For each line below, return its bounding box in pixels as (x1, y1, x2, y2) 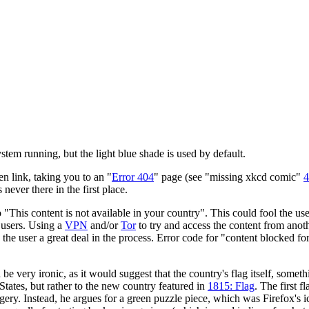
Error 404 (112, 170, 154, 183)
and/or (88, 219, 121, 231)
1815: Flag (208, 279, 255, 292)
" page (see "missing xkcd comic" (154, 170, 303, 183)
